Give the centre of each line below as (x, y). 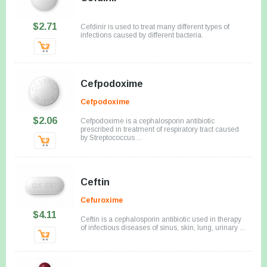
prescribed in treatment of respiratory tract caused (160, 129)
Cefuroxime (102, 200)
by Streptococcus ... (111, 137)
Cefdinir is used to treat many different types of (155, 27)
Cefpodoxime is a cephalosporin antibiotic (148, 121)
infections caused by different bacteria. (142, 35)
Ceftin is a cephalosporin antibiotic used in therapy (161, 219)
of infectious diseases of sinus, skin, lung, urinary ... (163, 227)
